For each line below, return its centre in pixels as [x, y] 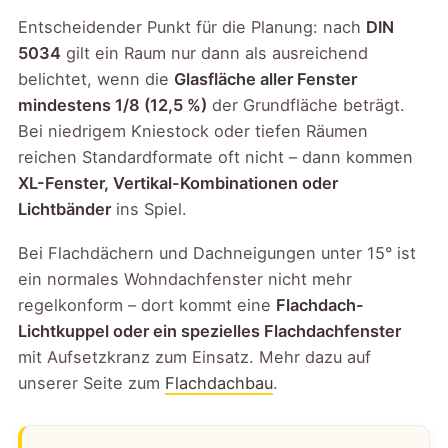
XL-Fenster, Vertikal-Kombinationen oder [178, 183]
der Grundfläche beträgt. [306, 105]
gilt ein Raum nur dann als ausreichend [215, 53]
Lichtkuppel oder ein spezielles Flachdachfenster [210, 330]
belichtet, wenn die [96, 79]
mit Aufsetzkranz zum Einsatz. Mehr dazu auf [195, 356]
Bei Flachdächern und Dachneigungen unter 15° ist [217, 252]
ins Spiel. [149, 209]
